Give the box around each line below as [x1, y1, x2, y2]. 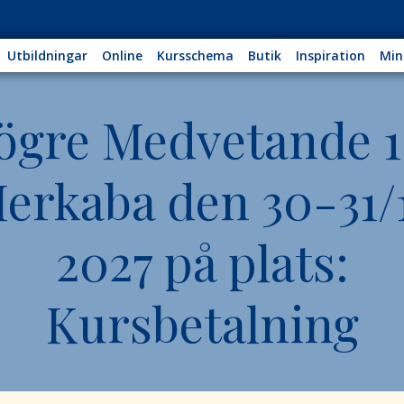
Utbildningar [7, 47, 88, 64]
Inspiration [296, 47, 366, 64]
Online [102, 47, 143, 64]
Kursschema [157, 47, 234, 64]
